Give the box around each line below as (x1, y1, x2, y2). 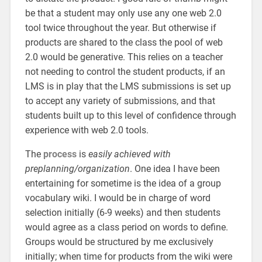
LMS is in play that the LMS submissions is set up (25, 80, 231, 92)
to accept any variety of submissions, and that (25, 95, 215, 106)
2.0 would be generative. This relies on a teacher (25, 51, 223, 63)
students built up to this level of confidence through (25, 109, 236, 121)
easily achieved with (88, 148, 171, 160)
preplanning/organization (25, 163, 130, 174)
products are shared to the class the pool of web (25, 36, 223, 48)
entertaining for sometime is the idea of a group (25, 177, 221, 189)
